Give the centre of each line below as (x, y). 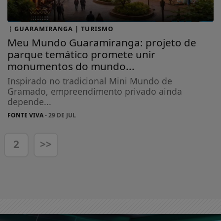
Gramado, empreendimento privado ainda (95, 92)
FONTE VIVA (26, 115)
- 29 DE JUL (60, 115)
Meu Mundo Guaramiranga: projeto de (102, 43)
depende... (30, 102)
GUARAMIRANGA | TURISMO (64, 29)
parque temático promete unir (82, 55)
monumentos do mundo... (71, 66)
